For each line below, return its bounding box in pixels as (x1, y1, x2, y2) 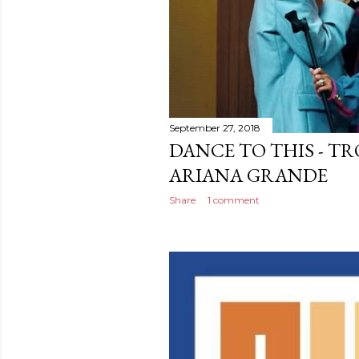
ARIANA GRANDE (169, 162, 328, 188)
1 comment (208, 193, 260, 206)
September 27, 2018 (169, 121, 260, 134)
